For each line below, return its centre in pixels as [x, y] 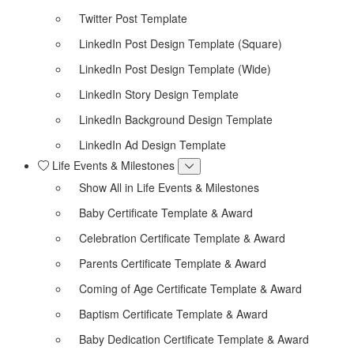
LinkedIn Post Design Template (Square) [181, 43]
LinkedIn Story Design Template [159, 94]
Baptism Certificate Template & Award [173, 313]
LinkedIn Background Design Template [176, 119]
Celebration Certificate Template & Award [182, 237]
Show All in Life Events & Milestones [169, 187]
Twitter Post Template [133, 18]
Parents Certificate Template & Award [173, 263]
